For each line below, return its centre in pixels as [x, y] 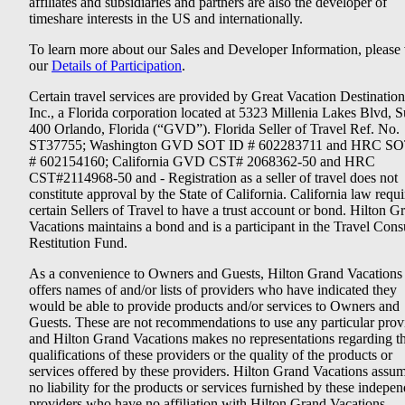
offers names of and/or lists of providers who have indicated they [213, 290]
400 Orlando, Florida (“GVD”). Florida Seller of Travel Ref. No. [214, 129]
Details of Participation [117, 66]
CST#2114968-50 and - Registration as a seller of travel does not [213, 178]
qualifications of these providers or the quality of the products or [211, 355]
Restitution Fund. [78, 243]
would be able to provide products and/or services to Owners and [214, 306]
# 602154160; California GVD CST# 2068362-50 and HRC [202, 162]
